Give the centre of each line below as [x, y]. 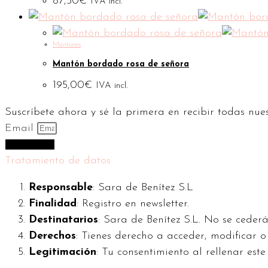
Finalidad [53, 204]
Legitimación [63, 252]
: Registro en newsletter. [133, 204]
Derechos [52, 236]
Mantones [67, 45]
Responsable [61, 188]
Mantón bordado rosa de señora [121, 64]
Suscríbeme [30, 145]
